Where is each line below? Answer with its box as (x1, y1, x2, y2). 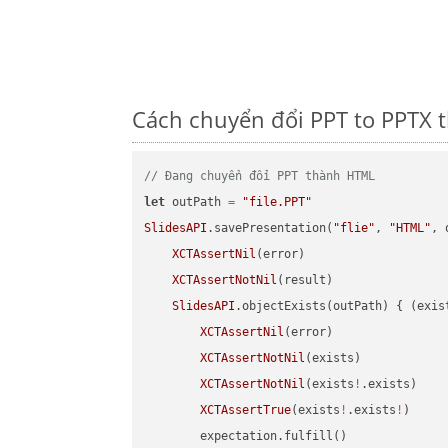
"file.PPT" (242, 195, 313, 210)
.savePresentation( (207, 221, 334, 236)
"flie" (333, 221, 376, 236)
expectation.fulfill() (144, 429, 348, 444)
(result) (277, 273, 334, 288)
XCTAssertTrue (200, 403, 292, 418)
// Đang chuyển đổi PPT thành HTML (144, 169, 376, 184)
